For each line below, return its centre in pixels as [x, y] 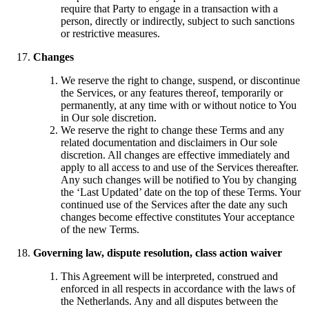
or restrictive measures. [110, 33]
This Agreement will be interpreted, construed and [169, 276]
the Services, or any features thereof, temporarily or [172, 92]
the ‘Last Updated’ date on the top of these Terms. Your [181, 192]
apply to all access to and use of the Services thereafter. [180, 167]
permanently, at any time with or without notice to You [179, 105]
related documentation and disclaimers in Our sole [169, 142]
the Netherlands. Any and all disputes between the [169, 301]
